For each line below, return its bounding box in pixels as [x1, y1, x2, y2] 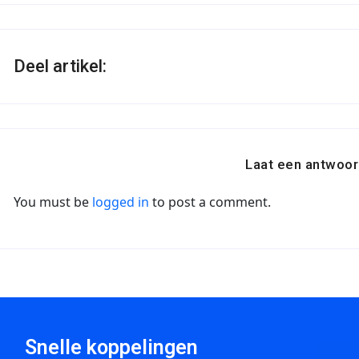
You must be [14, 192, 92, 211]
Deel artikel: [14, 55, 107, 76]
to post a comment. [149, 192, 271, 211]
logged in [92, 192, 149, 211]
